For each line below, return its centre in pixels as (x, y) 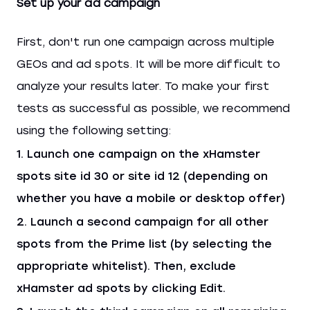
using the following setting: (94, 130)
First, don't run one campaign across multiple (145, 42)
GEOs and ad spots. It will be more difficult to (148, 64)
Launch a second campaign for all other (149, 222)
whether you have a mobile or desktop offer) (151, 198)
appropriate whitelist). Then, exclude (126, 266)
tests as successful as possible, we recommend (153, 108)
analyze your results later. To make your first (143, 86)
